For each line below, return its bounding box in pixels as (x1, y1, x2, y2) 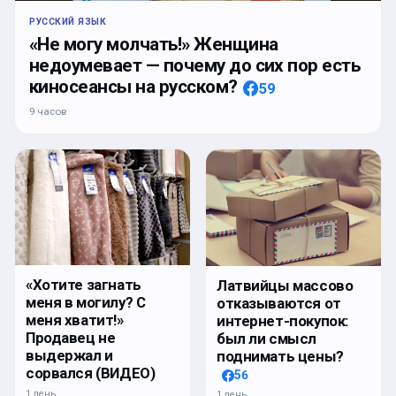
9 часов (29, 105, 66, 118)
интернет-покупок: (217, 312, 348, 331)
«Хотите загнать (26, 276, 141, 294)
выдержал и (26, 346, 113, 365)
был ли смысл (217, 330, 316, 348)
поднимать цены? (217, 347, 344, 366)
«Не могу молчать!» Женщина (29, 34, 278, 56)
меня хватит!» (26, 311, 124, 330)
